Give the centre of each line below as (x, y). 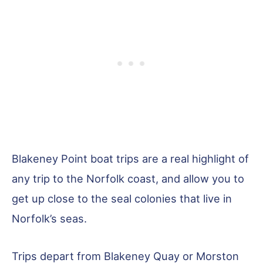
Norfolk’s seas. (49, 219)
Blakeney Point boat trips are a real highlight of (130, 159)
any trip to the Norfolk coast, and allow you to (128, 179)
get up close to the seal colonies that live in (122, 199)
